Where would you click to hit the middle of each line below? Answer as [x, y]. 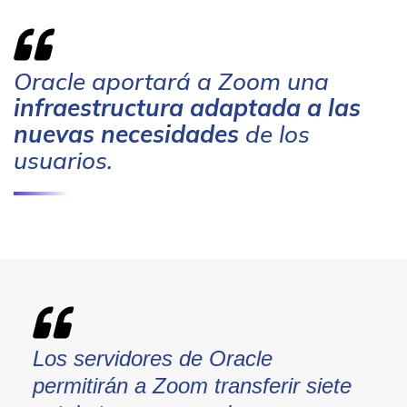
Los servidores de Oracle [152, 358]
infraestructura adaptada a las [187, 108]
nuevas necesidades [126, 134]
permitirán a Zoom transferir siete [192, 386]
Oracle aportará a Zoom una [171, 81]
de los [274, 134]
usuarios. [63, 160]
